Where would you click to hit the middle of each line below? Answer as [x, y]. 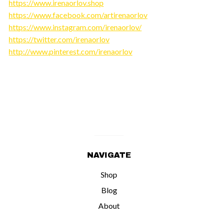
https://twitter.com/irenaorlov [59, 39]
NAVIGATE [109, 155]
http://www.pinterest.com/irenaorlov [71, 51]
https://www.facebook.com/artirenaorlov [78, 15]
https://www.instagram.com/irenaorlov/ [75, 27]
